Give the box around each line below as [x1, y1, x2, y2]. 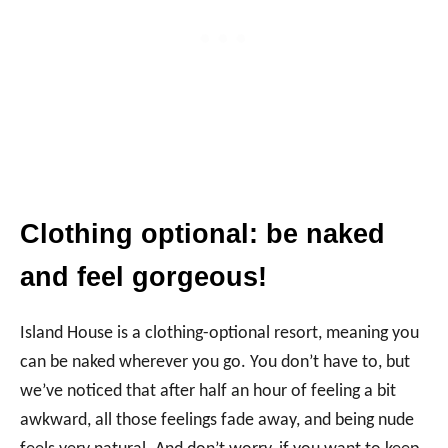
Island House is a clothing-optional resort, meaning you [20, 323, 419, 343]
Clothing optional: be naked [20, 218, 385, 249]
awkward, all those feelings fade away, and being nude [20, 410, 414, 430]
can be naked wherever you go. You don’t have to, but [20, 352, 410, 372]
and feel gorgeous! [20, 261, 267, 292]
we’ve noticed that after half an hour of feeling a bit [20, 381, 396, 401]
